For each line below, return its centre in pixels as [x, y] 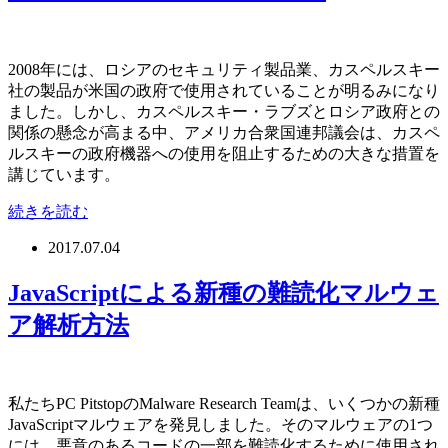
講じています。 [64, 174]
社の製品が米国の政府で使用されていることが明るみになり [224, 90]
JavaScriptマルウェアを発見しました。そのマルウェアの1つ [220, 425]
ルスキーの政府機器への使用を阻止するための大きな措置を [224, 153]
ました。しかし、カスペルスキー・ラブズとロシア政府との [224, 111]
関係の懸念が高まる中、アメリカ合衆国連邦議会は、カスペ [224, 132]
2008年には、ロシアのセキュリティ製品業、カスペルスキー [224, 69]
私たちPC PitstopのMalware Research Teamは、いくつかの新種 [224, 404]
